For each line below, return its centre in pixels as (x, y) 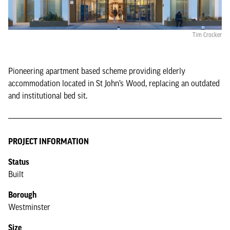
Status (19, 162)
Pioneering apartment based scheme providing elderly (97, 71)
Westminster (29, 207)
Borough (22, 195)
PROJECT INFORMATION (49, 141)
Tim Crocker (207, 35)
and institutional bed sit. (48, 95)
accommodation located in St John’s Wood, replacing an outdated (114, 83)
